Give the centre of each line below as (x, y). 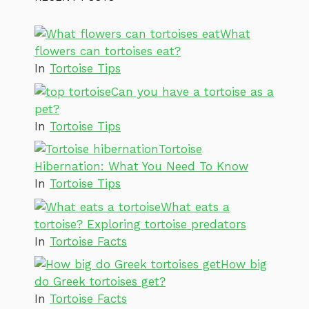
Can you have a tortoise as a (192, 91)
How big (244, 265)
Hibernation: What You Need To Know (141, 167)
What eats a (195, 207)
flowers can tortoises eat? (108, 51)
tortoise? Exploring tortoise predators (140, 224)
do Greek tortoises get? (100, 282)
